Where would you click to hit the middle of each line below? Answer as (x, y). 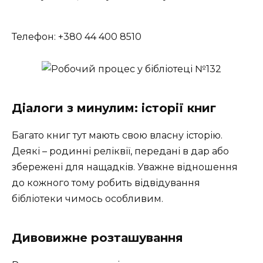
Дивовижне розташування (97, 237)
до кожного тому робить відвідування (106, 183)
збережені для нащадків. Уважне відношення (125, 167)
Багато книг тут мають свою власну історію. (117, 135)
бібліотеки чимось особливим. (87, 198)
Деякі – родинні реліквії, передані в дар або (120, 151)
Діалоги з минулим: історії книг (114, 108)
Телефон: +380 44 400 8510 (77, 37)
